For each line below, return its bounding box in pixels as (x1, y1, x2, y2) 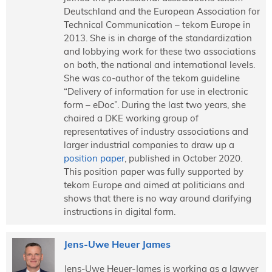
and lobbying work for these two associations (63, 45, 256, 57)
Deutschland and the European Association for (63, 5, 260, 17)
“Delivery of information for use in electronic (63, 85, 248, 97)
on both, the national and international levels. (63, 58, 255, 70)
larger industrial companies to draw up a (63, 138, 234, 151)
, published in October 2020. (124, 152, 242, 164)
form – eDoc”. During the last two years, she (63, 98, 246, 110)
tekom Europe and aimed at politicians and (63, 178, 245, 191)
